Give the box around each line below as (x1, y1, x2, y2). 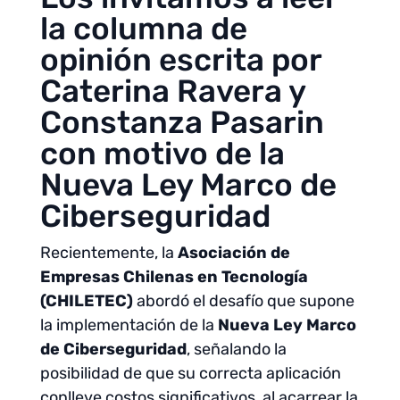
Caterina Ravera (39, 72, 282, 110)
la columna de (39, 10, 247, 47)
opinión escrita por (39, 41, 321, 79)
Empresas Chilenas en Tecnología (39, 267, 308, 287)
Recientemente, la (39, 243, 178, 262)
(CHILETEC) (39, 291, 133, 311)
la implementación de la (39, 315, 218, 335)
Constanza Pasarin (39, 104, 324, 141)
